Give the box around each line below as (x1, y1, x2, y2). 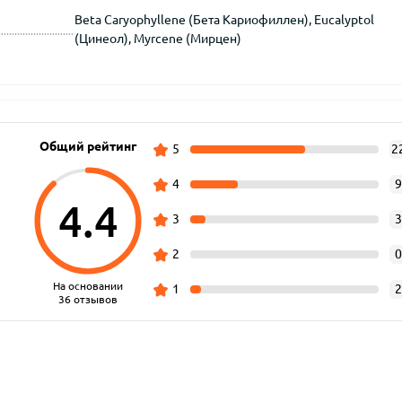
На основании (53, 280, 123, 292)
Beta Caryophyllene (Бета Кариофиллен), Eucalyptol (74, 13, 374, 27)
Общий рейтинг (39, 139, 136, 153)
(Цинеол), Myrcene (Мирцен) (74, 31, 241, 46)
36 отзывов (58, 293, 118, 305)
